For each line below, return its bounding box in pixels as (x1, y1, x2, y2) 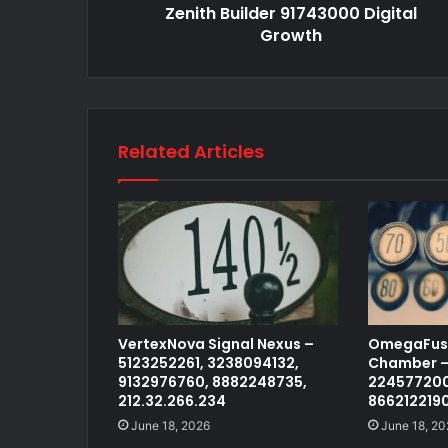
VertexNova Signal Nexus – (118, 333, 314, 354)
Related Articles (118, 138, 264, 164)
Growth (259, 23, 322, 47)
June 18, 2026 (131, 417, 210, 433)
